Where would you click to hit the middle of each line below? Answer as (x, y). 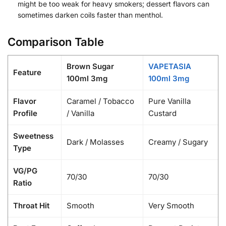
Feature (27, 72)
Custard (162, 113)
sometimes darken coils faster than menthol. (90, 15)
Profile (25, 113)
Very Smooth (171, 205)
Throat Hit (31, 205)
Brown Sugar (90, 66)
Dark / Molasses (95, 142)
